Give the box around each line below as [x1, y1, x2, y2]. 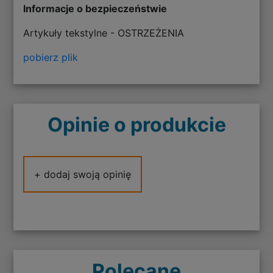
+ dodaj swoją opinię [34, 168, 132, 180]
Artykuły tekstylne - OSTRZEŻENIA [23, 26, 185, 39]
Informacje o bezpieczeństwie [23, 2, 168, 15]
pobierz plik [23, 51, 79, 63]
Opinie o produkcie [47, 112, 226, 136]
